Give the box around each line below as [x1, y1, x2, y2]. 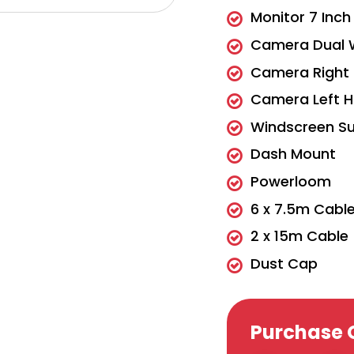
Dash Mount [250, 144, 337, 164]
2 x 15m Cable [250, 226, 349, 247]
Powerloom [250, 171, 332, 192]
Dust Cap [250, 253, 318, 273]
